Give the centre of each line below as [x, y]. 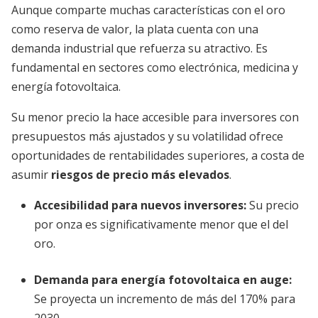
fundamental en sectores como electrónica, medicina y [155, 67]
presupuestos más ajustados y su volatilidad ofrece [147, 136]
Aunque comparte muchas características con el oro [148, 10]
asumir [31, 175]
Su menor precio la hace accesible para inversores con [155, 117]
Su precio [273, 205]
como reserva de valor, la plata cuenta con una [135, 29]
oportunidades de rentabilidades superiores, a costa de [158, 155]
